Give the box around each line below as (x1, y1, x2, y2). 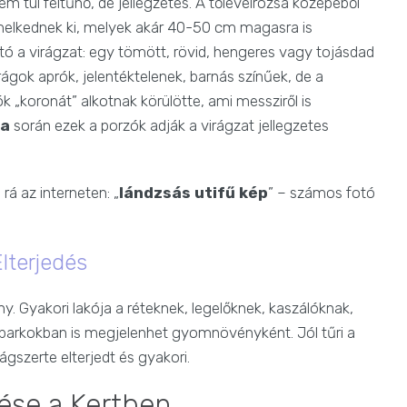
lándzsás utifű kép (119, 184, 268, 203)
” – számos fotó (268, 184, 375, 203)
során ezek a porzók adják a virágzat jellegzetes (10, 116, 329, 135)
